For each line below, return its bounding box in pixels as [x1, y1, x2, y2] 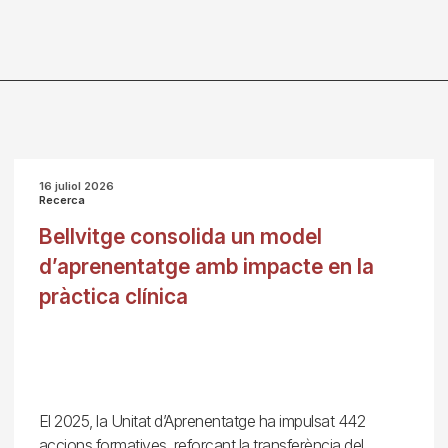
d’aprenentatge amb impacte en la [38, 254, 374, 279]
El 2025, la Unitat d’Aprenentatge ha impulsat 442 [38, 411, 366, 431]
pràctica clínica [38, 284, 188, 309]
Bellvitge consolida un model [38, 224, 322, 249]
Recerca [38, 193, 85, 207]
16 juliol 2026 [38, 179, 114, 193]
